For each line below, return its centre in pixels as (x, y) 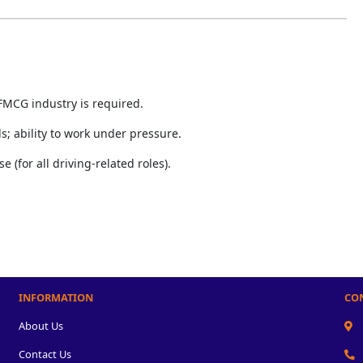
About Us (41, 325)
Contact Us (45, 354)
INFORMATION (56, 297)
